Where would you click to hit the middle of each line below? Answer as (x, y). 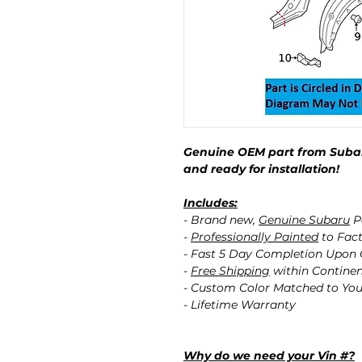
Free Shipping (230, 271)
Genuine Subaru (304, 220)
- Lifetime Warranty (240, 305)
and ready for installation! (261, 169)
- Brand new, (221, 220)
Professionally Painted (255, 237)
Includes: (210, 203)
